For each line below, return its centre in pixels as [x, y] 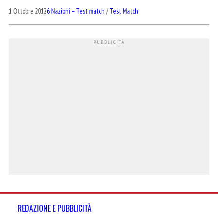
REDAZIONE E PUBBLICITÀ [54, 209]
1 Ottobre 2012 [28, 11]
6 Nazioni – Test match [76, 11]
